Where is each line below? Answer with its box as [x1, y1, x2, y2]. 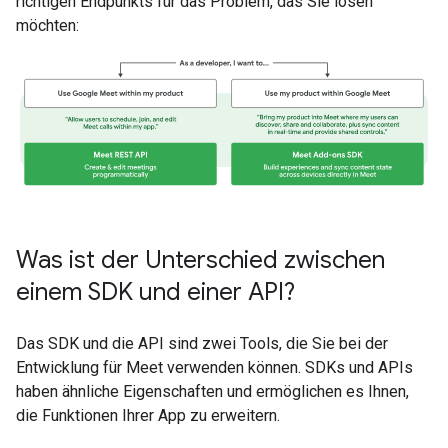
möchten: [16, 16, 79, 35]
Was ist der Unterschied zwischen [16, 244, 385, 275]
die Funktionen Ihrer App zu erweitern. [16, 405, 280, 425]
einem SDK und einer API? [16, 276, 295, 307]
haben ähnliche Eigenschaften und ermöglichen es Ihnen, [16, 381, 409, 401]
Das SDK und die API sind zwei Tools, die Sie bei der [16, 333, 388, 353]
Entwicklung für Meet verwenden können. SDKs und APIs [16, 357, 413, 377]
